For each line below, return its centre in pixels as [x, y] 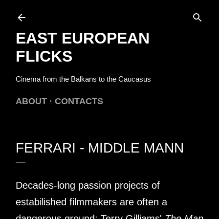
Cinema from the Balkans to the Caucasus [83, 79]
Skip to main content [109, 12]
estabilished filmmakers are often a [91, 202]
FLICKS [44, 56]
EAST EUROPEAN [83, 38]
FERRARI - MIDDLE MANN [100, 148]
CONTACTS [79, 101]
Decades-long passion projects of [88, 185]
